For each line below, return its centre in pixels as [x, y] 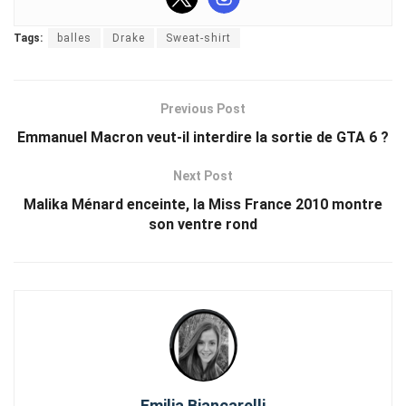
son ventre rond [203, 224]
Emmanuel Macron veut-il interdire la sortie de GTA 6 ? [203, 137]
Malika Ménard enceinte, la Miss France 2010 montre [203, 204]
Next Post [203, 175]
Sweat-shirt [198, 38]
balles [74, 38]
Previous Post [203, 108]
